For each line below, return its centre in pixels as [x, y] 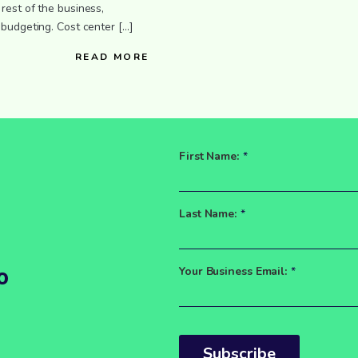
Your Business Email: [233, 272]
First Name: [209, 156]
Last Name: [208, 213]
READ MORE [112, 56]
